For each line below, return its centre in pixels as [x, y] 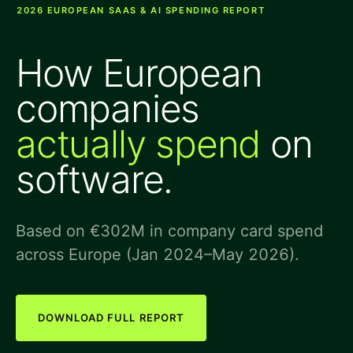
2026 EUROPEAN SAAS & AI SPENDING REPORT [141, 10]
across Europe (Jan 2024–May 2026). [158, 255]
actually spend [138, 144]
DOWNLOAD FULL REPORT [111, 318]
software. [95, 179]
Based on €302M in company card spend [169, 231]
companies [108, 108]
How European [139, 73]
